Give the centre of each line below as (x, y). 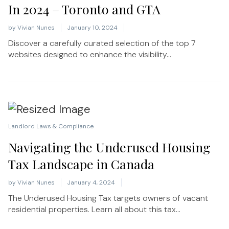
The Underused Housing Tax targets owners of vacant (108, 198)
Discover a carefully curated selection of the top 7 (102, 43)
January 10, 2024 (93, 27)
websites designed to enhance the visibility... (90, 54)
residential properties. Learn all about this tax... (94, 209)
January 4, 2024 (91, 182)
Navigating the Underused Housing (109, 147)
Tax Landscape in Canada (81, 164)
